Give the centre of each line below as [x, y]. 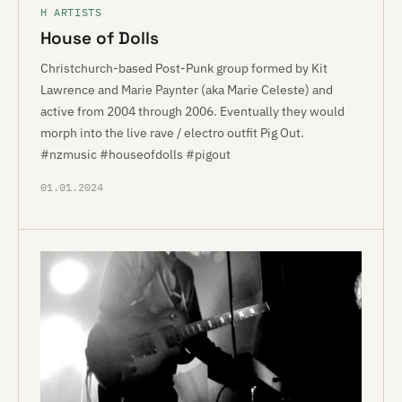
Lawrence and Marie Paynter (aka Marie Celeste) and [187, 90]
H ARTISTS [71, 12]
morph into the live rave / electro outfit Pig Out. [172, 133]
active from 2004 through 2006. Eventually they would [192, 111]
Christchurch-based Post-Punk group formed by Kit [184, 68]
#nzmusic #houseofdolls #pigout [135, 154]
